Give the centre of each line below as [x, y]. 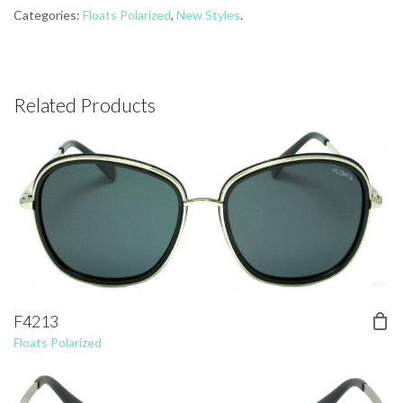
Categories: [48, 15]
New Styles [208, 15]
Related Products [85, 105]
